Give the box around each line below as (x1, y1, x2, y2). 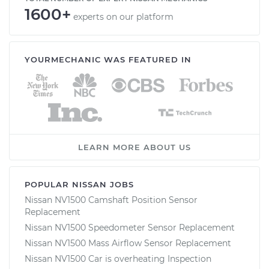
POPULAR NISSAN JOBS (25, 179, 134, 189)
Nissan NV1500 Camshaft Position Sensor (25, 194, 198, 205)
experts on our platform (73, 11, 174, 22)
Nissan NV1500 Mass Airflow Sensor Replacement (25, 237, 231, 249)
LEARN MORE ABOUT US (78, 142, 191, 152)
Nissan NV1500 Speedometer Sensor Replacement (25, 222, 235, 233)
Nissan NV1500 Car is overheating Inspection (25, 253, 211, 264)
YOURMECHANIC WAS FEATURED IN (25, 54, 192, 64)
